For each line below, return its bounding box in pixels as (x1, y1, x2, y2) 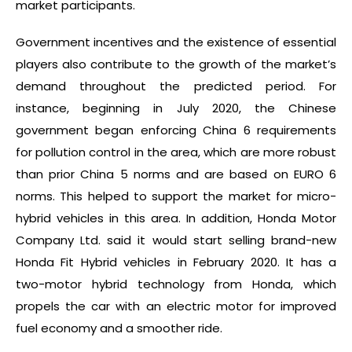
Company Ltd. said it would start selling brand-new (16, 231, 336, 248)
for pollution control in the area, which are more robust (16, 143, 336, 160)
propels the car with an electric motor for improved (16, 297, 336, 314)
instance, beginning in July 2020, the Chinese (16, 99, 336, 116)
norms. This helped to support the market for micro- (16, 187, 336, 204)
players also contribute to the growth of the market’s (16, 55, 336, 72)
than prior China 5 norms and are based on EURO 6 (16, 165, 336, 182)
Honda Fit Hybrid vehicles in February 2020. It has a (16, 253, 336, 270)
